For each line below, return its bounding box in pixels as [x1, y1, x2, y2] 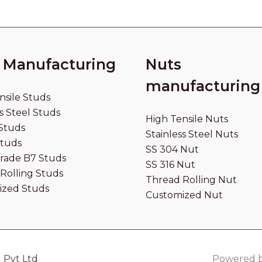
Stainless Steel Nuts [146, 129, 238, 140]
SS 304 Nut [146, 144, 199, 155]
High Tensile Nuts [146, 113, 228, 125]
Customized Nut [146, 189, 223, 201]
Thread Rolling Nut [146, 174, 237, 185]
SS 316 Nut [146, 159, 195, 170]
